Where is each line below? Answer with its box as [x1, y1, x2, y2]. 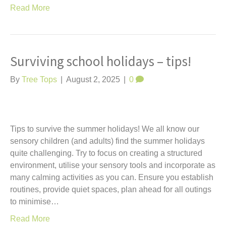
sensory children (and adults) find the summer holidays [10, 137, 205, 145]
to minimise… [10, 197, 59, 206]
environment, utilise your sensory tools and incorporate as [10, 161, 215, 169]
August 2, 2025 [66, 75, 120, 84]
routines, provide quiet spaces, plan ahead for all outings [10, 185, 211, 194]
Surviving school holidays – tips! [10, 52, 191, 72]
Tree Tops [22, 75, 57, 84]
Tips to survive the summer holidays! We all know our [10, 125, 199, 133]
